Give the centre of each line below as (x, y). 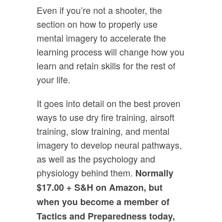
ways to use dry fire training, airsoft (106, 117)
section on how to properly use (97, 24)
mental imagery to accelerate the (101, 37)
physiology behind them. (86, 172)
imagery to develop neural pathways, (109, 144)
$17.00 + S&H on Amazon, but (100, 187)
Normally (154, 173)
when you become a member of (103, 201)
